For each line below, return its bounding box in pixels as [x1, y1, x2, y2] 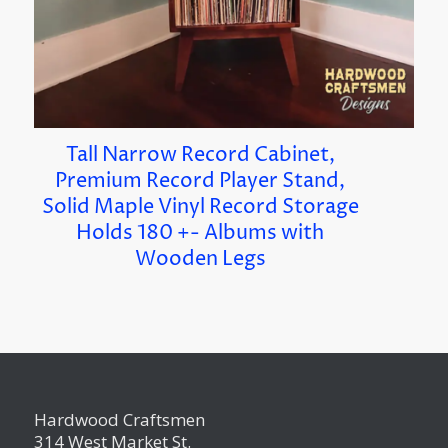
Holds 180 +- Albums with [76, 219, 325, 247]
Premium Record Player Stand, [55, 167, 346, 195]
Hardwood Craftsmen [33, 407, 205, 431]
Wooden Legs [134, 245, 266, 273]
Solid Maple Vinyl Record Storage [41, 193, 359, 221]
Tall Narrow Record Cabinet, [65, 141, 335, 169]
